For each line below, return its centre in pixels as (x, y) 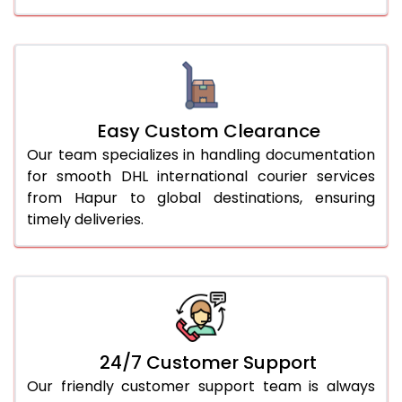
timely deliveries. (85, 219)
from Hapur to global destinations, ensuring (201, 197)
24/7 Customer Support (208, 362)
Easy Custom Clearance (208, 131)
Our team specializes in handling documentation (201, 154)
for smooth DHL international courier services (201, 176)
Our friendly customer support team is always (201, 386)
